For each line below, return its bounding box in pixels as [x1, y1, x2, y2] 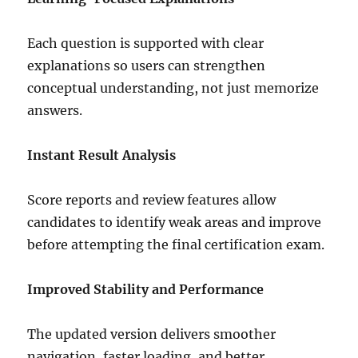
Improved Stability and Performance [27, 281, 265, 298]
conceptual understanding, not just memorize [27, 80, 320, 97]
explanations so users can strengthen [27, 58, 266, 74]
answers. [27, 102, 83, 119]
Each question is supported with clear [27, 35, 265, 52]
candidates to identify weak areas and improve [27, 214, 322, 231]
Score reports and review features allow [27, 192, 276, 209]
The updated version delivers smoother [27, 326, 276, 343]
